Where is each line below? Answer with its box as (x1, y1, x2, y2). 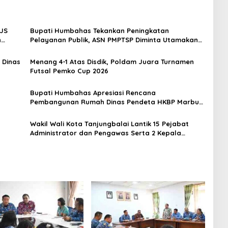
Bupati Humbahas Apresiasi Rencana (30, 89, 156, 97)
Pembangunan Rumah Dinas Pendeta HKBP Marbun (30, 98, 203, 106)
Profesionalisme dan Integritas (30, 45, 135, 53)
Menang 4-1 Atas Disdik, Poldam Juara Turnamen (30, 58, 194, 66)
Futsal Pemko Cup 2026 (30, 67, 108, 75)
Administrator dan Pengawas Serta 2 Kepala (30, 129, 181, 137)
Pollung (30, 107, 55, 116)
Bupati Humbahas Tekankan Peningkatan (30, 26, 169, 35)
